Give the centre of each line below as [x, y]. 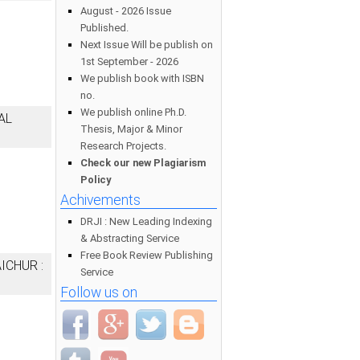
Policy [96, 180]
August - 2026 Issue [126, 11]
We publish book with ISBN [142, 78]
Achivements [100, 200]
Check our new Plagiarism [143, 163]
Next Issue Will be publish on [147, 45]
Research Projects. [123, 146]
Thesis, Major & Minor [131, 129]
